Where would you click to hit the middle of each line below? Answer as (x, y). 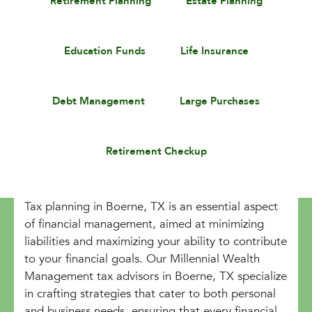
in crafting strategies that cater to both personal (150, 293)
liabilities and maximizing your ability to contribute (156, 241)
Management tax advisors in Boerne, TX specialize (156, 276)
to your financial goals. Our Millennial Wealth (142, 258)
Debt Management (99, 101)
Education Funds (104, 51)
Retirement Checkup (156, 151)
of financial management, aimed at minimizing (144, 224)
